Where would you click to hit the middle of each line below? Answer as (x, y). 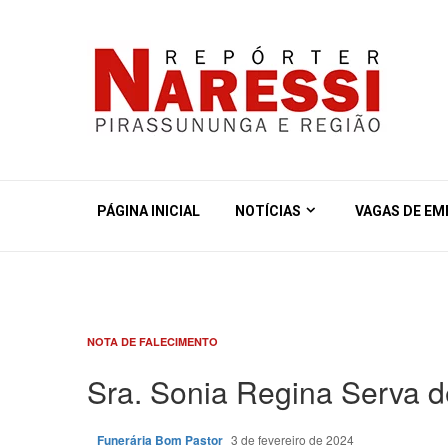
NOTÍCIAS (268, 211)
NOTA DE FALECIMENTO (152, 341)
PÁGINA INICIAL (148, 211)
